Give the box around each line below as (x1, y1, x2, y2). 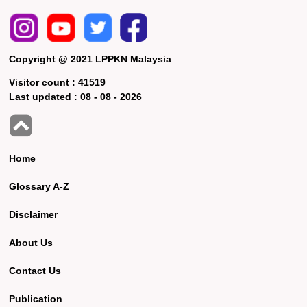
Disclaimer (9, 208, 58, 220)
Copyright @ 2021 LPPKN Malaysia (9, 53, 172, 64)
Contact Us (9, 265, 62, 276)
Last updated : (9, 90, 81, 102)
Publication (9, 293, 63, 304)
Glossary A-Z (9, 180, 70, 192)
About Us (9, 236, 53, 248)
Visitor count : (9, 76, 79, 88)
